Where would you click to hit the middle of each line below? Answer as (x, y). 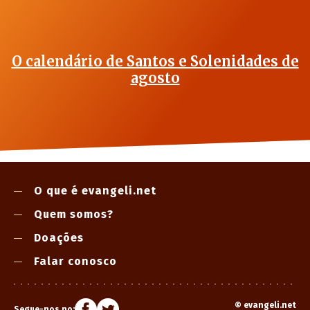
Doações (59, 238)
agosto (155, 78)
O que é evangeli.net (95, 191)
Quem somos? (74, 215)
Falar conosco (75, 262)
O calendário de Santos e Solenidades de (155, 62)
